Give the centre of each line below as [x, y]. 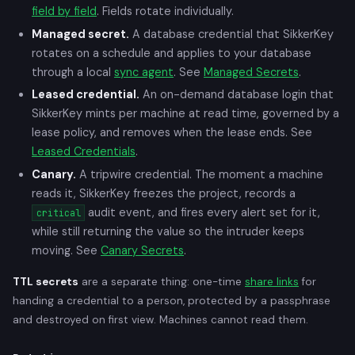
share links [272, 282]
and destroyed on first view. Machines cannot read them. [160, 320]
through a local [73, 72]
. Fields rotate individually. [165, 11]
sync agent [144, 72]
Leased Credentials [84, 152]
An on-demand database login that [237, 95]
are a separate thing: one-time [162, 282]
